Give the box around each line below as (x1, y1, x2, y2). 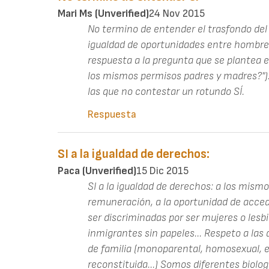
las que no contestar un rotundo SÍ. (88, 85, 244, 98)
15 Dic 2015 (136, 165, 189, 178)
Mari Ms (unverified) (58, 7, 149, 20)
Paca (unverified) (58, 165, 136, 178)
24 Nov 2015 (149, 7, 205, 20)
